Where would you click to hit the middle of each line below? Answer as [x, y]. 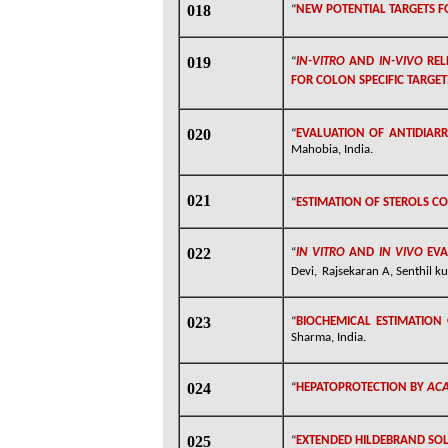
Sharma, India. [328, 337]
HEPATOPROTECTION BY [361, 387]
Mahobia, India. [332, 149]
